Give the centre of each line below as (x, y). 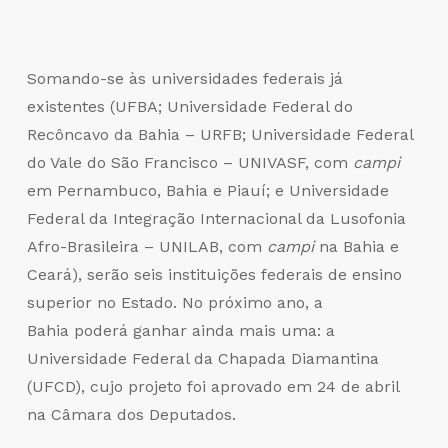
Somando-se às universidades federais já (184, 78)
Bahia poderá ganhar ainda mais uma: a (180, 330)
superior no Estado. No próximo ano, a (174, 302)
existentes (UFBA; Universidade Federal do (189, 106)
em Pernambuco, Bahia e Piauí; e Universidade (207, 190)
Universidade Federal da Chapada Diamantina (202, 358)
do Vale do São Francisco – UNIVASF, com (189, 162)
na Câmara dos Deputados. (131, 414)
